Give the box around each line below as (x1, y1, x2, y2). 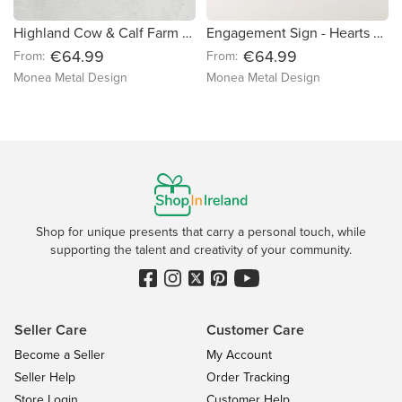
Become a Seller (14, 345, 105, 364)
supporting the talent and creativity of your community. (50, 240, 352, 259)
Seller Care (14, 319, 87, 340)
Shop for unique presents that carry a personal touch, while (36, 223, 366, 241)
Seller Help (14, 368, 75, 387)
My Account (206, 345, 272, 364)
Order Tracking (206, 368, 290, 387)
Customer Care (206, 319, 304, 340)
